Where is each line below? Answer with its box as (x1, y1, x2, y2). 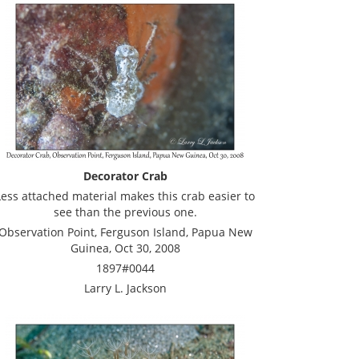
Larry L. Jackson (83, 280, 167, 296)
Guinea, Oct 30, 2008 (70, 240, 180, 256)
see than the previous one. (53, 204, 197, 220)
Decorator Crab (83, 168, 167, 184)
